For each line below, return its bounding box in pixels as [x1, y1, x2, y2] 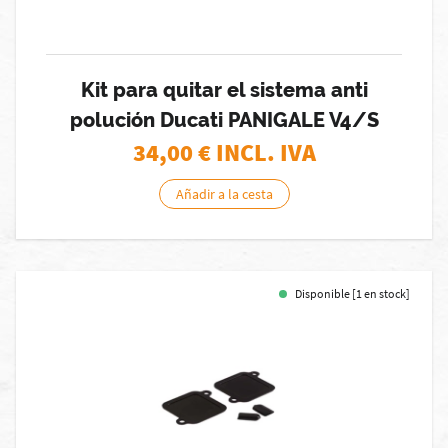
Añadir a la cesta [175, 185, 273, 203]
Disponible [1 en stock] [295, 286, 410, 301]
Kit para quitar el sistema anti [80, 78, 368, 102]
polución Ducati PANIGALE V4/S [69, 108, 379, 132]
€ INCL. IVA [197, 137, 316, 168]
